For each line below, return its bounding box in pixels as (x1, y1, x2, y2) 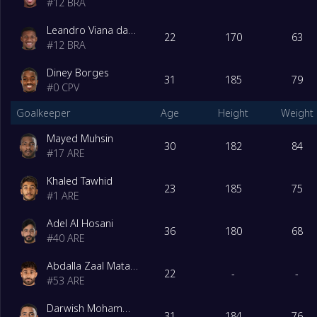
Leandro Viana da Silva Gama (128, 23, 137, 37)
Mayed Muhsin (47, 132, 114, 146)
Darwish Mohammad (122, 301, 131, 316)
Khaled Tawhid (47, 174, 113, 188)
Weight (280, 106, 313, 120)
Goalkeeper (16, 106, 71, 120)
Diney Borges (47, 65, 110, 79)
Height (218, 106, 248, 120)
